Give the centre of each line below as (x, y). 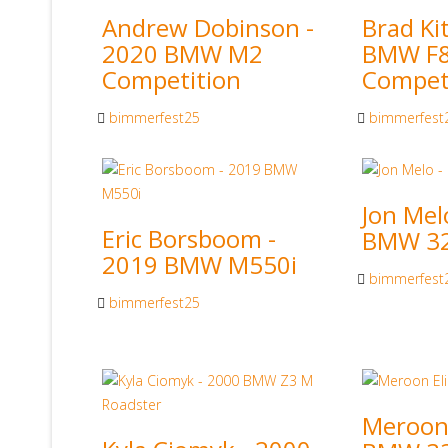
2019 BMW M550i (199, 264)
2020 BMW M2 (182, 53)
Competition (171, 79)
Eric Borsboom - (189, 238)
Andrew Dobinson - (208, 27)
